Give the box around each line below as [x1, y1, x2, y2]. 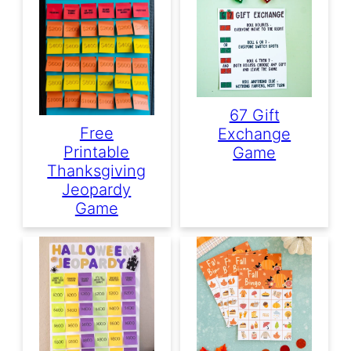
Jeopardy [62, 179, 132, 199]
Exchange [218, 125, 291, 144]
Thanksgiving [47, 161, 147, 180]
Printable [63, 142, 130, 161]
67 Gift [229, 106, 280, 125]
